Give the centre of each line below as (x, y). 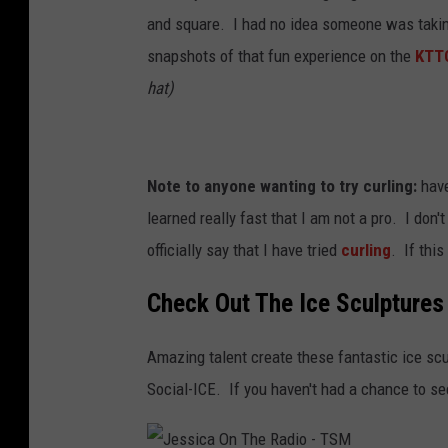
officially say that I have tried (244, 250)
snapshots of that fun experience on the (281, 56)
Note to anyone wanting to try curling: (282, 186)
